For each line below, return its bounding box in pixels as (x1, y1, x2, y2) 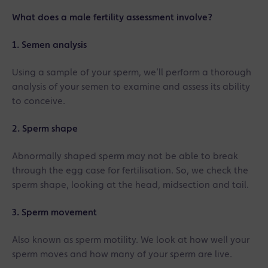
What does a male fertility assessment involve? (12, 13, 212, 23)
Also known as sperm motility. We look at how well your (12, 235, 249, 245)
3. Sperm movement (12, 208, 97, 218)
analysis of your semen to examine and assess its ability (12, 82, 250, 92)
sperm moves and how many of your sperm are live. (12, 249, 232, 260)
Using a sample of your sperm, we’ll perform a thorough (12, 68, 251, 78)
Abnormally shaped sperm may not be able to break (12, 151, 238, 162)
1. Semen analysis (12, 40, 87, 50)
